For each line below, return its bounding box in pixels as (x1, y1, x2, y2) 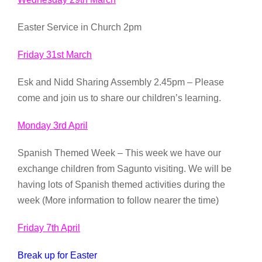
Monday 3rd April (18, 120, 88, 130)
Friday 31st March (18, 49, 92, 60)
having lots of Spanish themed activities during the (18, 179, 225, 189)
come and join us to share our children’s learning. (18, 92, 221, 103)
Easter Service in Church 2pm (18, 22, 142, 32)
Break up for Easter (18, 250, 97, 260)
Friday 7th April (18, 222, 80, 233)
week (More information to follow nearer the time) (18, 195, 219, 205)
